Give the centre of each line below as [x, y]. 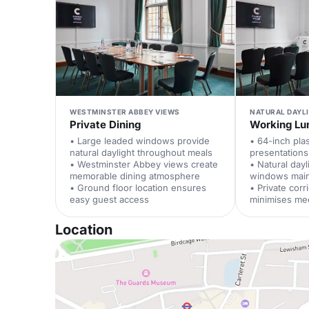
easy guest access [109, 199]
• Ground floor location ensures [138, 188]
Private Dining [105, 124]
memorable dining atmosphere [135, 176]
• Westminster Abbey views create [144, 164]
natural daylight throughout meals [141, 152]
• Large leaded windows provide [140, 141]
